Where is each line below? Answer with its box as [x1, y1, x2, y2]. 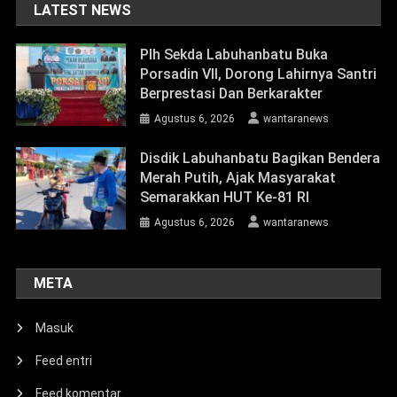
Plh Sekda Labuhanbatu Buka [140, 46, 329, 64]
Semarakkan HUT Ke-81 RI [140, 189, 310, 206]
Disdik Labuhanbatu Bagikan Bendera [140, 150, 381, 167]
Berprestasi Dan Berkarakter [140, 85, 323, 103]
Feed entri [35, 354, 93, 369]
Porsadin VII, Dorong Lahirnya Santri [140, 66, 378, 83]
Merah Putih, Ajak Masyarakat [140, 169, 337, 187]
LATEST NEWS [34, 2, 132, 19]
